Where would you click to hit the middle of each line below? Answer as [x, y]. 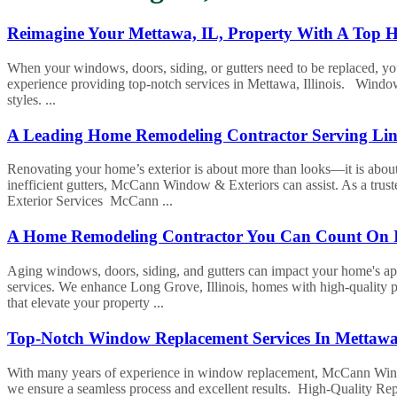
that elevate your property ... [86, 303]
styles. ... [31, 99]
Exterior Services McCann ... [90, 201]
